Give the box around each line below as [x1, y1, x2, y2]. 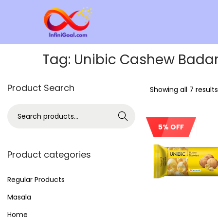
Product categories [7, 148, 91, 161]
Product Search [7, 82, 74, 94]
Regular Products [7, 175, 65, 184]
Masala [7, 192, 31, 202]
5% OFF [157, 122, 184, 132]
